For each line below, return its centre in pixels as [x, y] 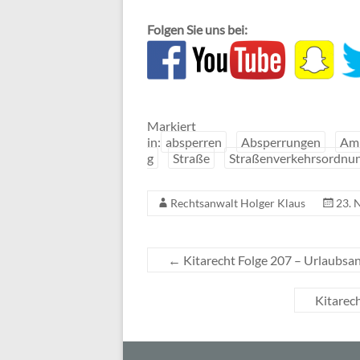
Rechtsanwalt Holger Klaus [238, 203]
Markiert [172, 126]
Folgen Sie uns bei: [197, 29]
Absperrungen [281, 142]
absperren [194, 142]
